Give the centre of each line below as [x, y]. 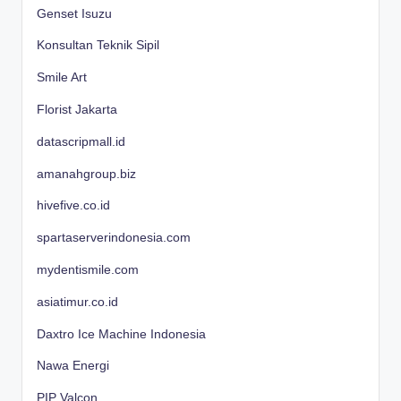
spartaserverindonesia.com [114, 238]
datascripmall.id [81, 141]
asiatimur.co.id [77, 302]
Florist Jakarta [77, 109]
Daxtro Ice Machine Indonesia [121, 334]
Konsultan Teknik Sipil [98, 46]
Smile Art [62, 78]
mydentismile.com [88, 269]
